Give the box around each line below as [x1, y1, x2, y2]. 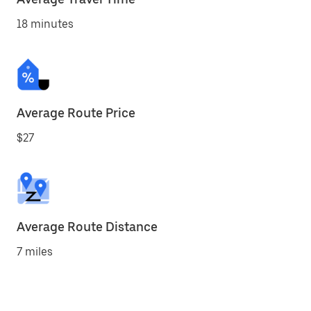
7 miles [17, 245, 53, 258]
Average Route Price [17, 106, 135, 120]
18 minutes [17, 17, 74, 31]
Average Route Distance [17, 219, 158, 234]
